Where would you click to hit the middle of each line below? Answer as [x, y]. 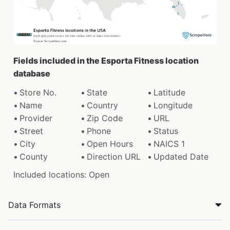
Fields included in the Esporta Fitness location [106, 60]
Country [102, 105]
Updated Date [181, 156]
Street [31, 131]
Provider [36, 118]
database [32, 73]
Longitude [173, 105]
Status [166, 131]
